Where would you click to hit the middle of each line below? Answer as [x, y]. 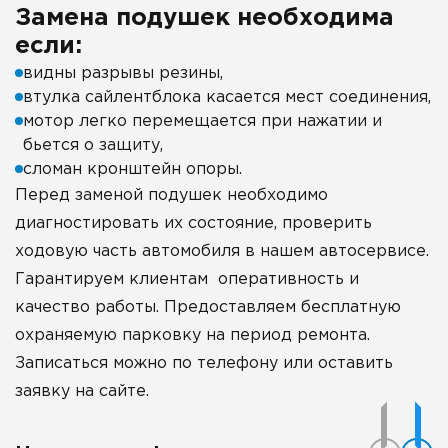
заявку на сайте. [82, 392]
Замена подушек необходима [204, 18]
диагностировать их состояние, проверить [193, 224]
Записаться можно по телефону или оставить [204, 364]
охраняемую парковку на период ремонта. [192, 336]
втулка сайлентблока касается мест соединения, [227, 98]
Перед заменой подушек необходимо [171, 196]
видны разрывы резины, [123, 74]
